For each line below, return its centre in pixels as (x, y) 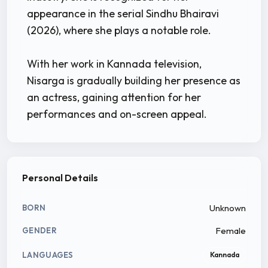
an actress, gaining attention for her (114, 97)
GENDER (39, 231)
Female (231, 230)
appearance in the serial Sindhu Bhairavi (123, 13)
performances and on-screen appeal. (117, 114)
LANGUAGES (48, 255)
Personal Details (60, 177)
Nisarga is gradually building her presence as (134, 80)
